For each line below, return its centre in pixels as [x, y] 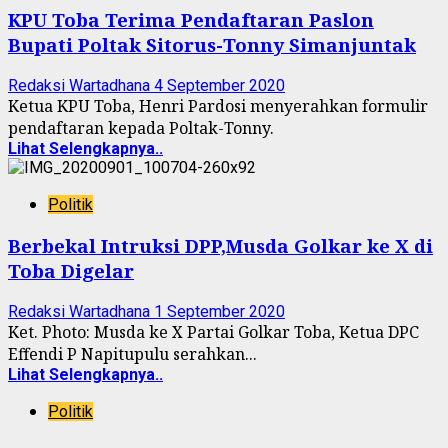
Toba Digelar [71, 271]
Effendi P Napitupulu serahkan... [132, 354]
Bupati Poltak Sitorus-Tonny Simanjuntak [212, 45]
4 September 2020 [219, 85]
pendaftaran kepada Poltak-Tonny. [141, 127]
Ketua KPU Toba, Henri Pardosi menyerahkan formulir [218, 105]
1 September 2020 [219, 312]
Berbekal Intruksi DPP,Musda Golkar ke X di [220, 246]
